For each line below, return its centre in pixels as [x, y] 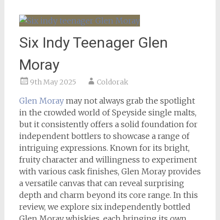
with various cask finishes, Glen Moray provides [110, 171]
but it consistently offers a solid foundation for [108, 124]
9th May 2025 [53, 82]
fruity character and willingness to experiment [108, 159]
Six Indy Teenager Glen [93, 42]
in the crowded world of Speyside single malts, [108, 112]
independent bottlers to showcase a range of [104, 136]
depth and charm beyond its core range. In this [108, 195]
